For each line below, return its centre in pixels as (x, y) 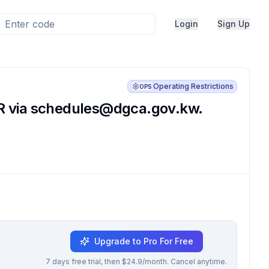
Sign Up (234, 24)
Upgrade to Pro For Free (144, 241)
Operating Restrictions (193, 86)
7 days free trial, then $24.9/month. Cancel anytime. (136, 261)
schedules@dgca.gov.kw (114, 108)
